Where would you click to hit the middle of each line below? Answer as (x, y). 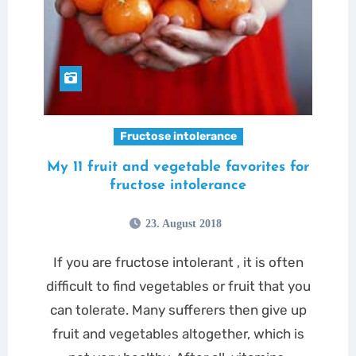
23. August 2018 (183, 224)
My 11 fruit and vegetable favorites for (178, 167)
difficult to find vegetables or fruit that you (178, 286)
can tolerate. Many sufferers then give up (178, 310)
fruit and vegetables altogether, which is (178, 334)
